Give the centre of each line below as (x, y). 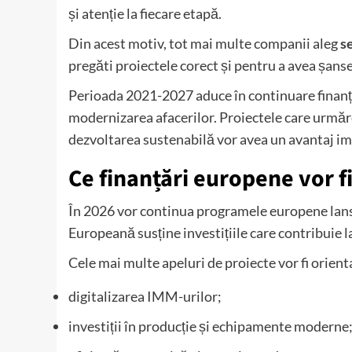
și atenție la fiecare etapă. (145, 14)
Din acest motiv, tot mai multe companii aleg (204, 44)
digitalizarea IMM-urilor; (145, 297)
